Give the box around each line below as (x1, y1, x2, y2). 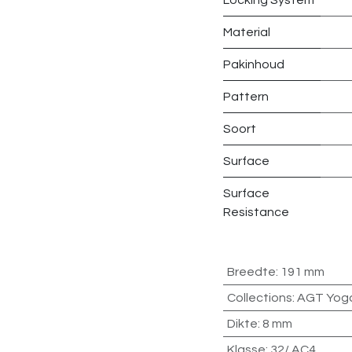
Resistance (223, 205, 289, 218)
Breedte (226, 265, 276, 278)
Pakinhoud (223, 57, 284, 71)
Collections (226, 291, 292, 304)
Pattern (223, 90, 269, 103)
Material (223, 25, 270, 38)
